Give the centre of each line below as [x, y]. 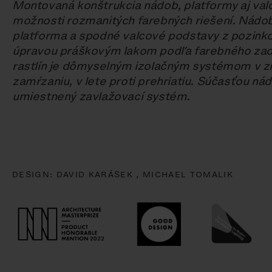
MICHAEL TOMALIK [188, 175]
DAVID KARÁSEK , [99, 175]
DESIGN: [34, 175]
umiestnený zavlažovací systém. [101, 97]
